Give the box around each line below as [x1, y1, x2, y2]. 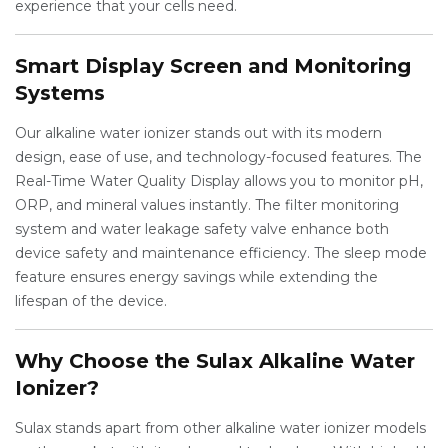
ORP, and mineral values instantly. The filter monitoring [15, 196, 399, 214]
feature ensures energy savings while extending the [15, 268, 378, 286]
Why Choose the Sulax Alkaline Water [15, 349, 415, 373]
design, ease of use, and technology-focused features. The [15, 148, 422, 166]
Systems [15, 81, 105, 105]
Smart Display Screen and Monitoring [15, 54, 411, 78]
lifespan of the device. [15, 292, 167, 310]
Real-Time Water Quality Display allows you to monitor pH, [15, 172, 423, 190]
